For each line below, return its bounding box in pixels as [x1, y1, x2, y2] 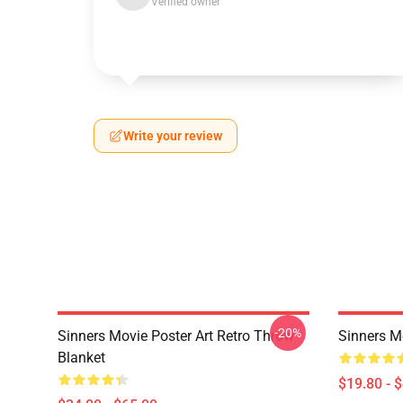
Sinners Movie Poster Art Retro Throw [58, 327, 294, 345]
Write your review [123, 129, 222, 143]
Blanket [58, 349, 105, 366]
